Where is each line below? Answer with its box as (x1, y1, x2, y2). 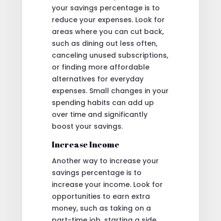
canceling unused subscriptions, (51, 50, 168, 60)
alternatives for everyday (51, 74, 144, 84)
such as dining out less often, (51, 38, 157, 48)
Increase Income (51, 138, 119, 150)
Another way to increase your (51, 155, 159, 166)
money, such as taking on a (51, 203, 151, 213)
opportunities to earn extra (51, 191, 150, 201)
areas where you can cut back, (51, 26, 164, 37)
